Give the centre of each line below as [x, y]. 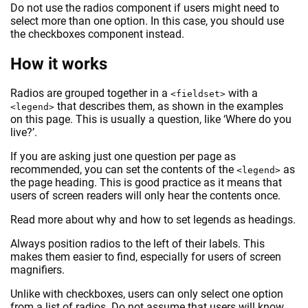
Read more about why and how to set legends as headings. [153, 220]
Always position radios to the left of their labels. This [137, 244]
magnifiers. [37, 270]
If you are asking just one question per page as [123, 157]
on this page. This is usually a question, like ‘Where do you [151, 120]
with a [242, 93]
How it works [59, 64]
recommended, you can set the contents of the [123, 170]
